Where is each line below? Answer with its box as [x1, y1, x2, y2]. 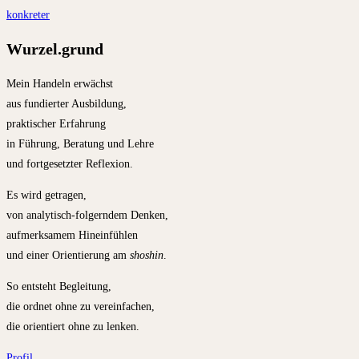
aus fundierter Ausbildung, [6, 97, 127, 110]
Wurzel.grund [6, 40, 103, 58]
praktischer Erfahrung [6, 117, 106, 130]
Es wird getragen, [6, 188, 87, 201]
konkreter [6, 8, 50, 21]
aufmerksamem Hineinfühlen [6, 228, 138, 241]
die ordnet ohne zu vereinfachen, [6, 300, 155, 313]
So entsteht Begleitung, [6, 280, 111, 292]
